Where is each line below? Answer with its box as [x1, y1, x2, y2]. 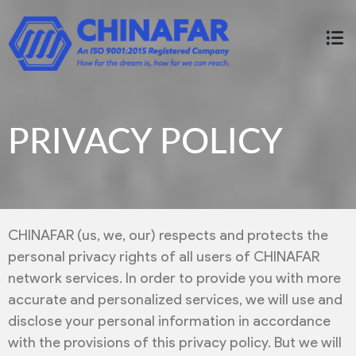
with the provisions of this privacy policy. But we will [8, 334, 342, 352]
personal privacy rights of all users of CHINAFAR [8, 248, 319, 266]
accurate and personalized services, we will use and [8, 291, 342, 309]
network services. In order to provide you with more [8, 269, 341, 288]
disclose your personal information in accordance [8, 312, 331, 331]
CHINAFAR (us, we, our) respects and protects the [8, 226, 328, 245]
